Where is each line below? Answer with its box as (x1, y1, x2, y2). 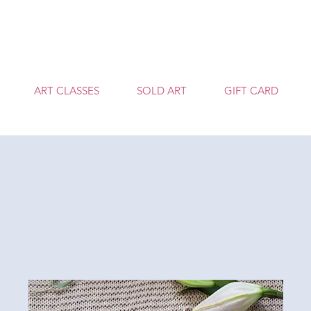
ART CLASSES (34, 84, 99, 97)
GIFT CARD (224, 84, 278, 97)
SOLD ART (137, 84, 187, 97)
